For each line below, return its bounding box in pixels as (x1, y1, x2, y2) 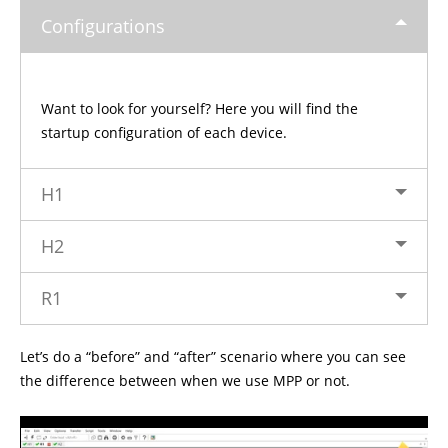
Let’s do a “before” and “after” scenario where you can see (20, 346, 406, 366)
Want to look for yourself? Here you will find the (41, 98, 358, 118)
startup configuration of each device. (41, 122, 287, 142)
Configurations (41, 13, 165, 38)
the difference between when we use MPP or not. (20, 370, 350, 390)
